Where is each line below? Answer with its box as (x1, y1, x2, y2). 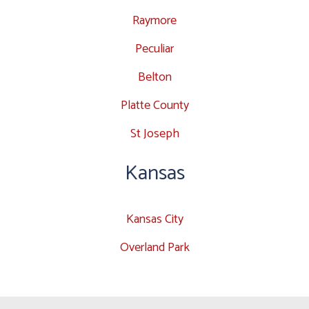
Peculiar (135, 38, 174, 59)
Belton (137, 66, 172, 88)
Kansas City (126, 208, 183, 230)
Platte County (120, 94, 189, 116)
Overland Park (119, 237, 190, 258)
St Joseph (130, 123, 179, 144)
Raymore (132, 10, 177, 31)
